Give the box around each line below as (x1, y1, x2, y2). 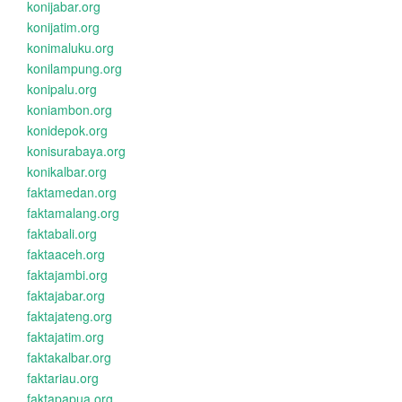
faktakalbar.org (27, 348, 111, 366)
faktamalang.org (27, 204, 119, 222)
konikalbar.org (27, 162, 107, 180)
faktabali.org (27, 224, 97, 242)
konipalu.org (27, 80, 97, 98)
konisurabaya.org (27, 142, 126, 160)
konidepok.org (27, 121, 108, 139)
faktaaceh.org (27, 245, 105, 263)
